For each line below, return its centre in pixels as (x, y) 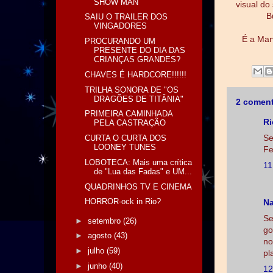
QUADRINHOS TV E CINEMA (139, 186)
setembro (105, 221)
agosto (101, 236)
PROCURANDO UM (120, 41)
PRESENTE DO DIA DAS (140, 50)
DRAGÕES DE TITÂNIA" (139, 99)
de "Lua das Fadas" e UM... (143, 171)
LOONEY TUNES (125, 147)
